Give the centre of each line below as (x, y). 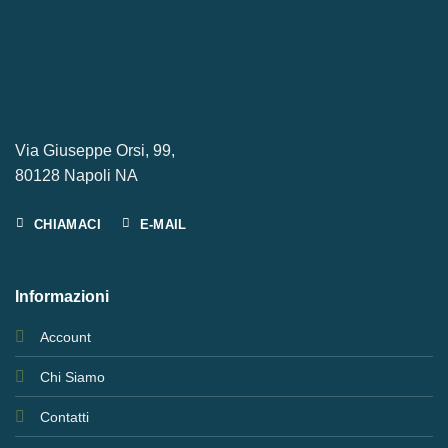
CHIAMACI (67, 224)
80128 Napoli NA (76, 176)
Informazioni (61, 296)
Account (65, 336)
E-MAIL (163, 224)
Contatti (64, 416)
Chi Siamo (72, 376)
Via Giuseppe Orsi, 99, (95, 151)
